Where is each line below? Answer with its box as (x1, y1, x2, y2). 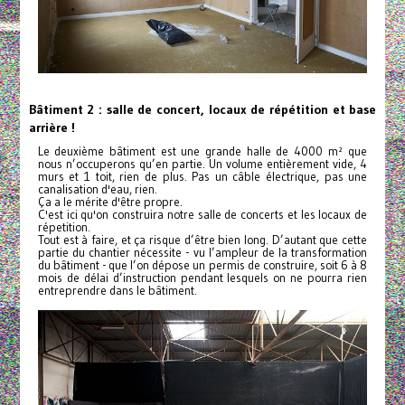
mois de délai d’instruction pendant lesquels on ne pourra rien (37, 270, 368, 287)
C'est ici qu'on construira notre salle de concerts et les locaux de (37, 207, 368, 223)
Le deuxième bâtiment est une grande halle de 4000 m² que (37, 144, 368, 160)
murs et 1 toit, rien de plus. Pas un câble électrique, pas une (37, 169, 368, 185)
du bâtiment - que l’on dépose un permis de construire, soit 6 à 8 (37, 258, 368, 274)
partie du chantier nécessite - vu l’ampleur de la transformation (37, 245, 368, 261)
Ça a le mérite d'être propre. (37, 194, 183, 211)
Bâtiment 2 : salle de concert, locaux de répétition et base (28, 101, 377, 118)
